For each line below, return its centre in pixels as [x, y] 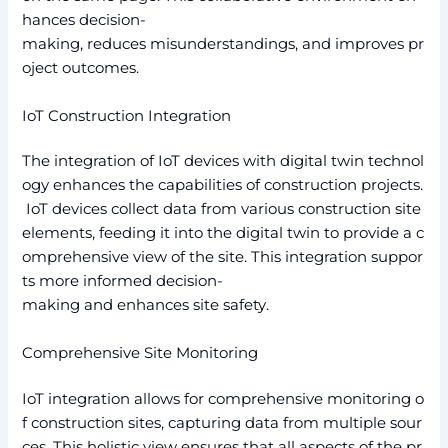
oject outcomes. [81, 68]
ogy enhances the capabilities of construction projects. [223, 185]
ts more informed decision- [123, 281]
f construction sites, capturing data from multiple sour [222, 422]
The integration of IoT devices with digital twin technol [223, 161]
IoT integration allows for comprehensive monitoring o [223, 398]
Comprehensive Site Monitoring [140, 352]
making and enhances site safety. [146, 305]
